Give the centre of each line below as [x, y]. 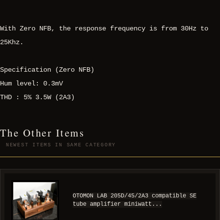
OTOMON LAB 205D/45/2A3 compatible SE [135, 196]
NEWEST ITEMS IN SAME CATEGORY [61, 145]
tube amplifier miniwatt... [117, 205]
